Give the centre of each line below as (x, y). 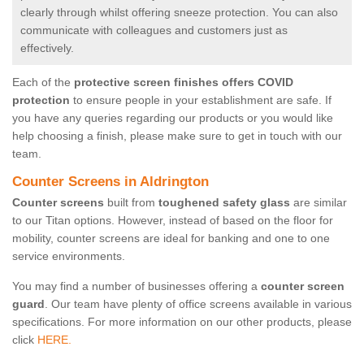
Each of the (43, 82)
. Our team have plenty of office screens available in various (198, 304)
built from (131, 203)
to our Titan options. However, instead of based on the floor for (173, 221)
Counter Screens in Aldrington (110, 182)
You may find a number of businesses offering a (136, 286)
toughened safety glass (224, 203)
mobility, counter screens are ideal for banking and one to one (171, 238)
